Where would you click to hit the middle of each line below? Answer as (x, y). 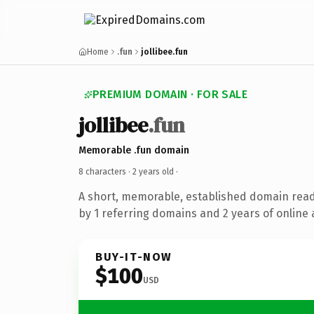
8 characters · (105, 171)
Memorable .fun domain (134, 150)
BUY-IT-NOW (134, 257)
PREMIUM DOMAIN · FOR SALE (170, 94)
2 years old (153, 171)
